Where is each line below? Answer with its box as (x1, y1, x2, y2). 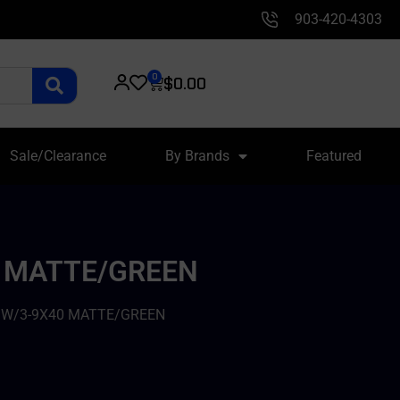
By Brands (164, 147, 229, 164)
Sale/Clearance (9, 147, 106, 164)
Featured (305, 147, 362, 164)
